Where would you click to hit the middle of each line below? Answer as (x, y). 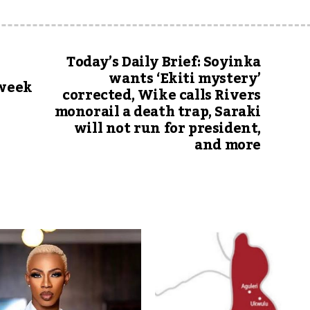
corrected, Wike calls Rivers (162, 95)
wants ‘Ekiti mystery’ (185, 79)
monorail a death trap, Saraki (157, 112)
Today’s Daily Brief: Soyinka (164, 62)
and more (228, 145)
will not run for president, (167, 128)
